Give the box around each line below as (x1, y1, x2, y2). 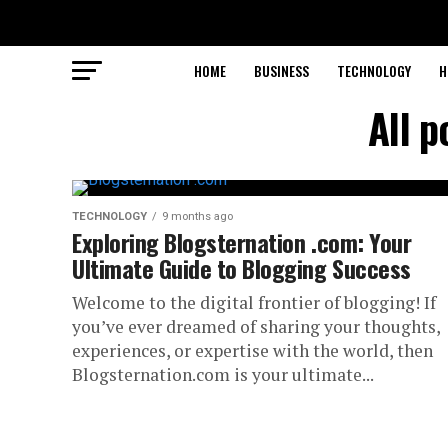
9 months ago (162, 210, 233, 223)
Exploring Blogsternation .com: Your (72, 224, 412, 260)
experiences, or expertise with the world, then (72, 339, 433, 362)
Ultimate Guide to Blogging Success (72, 250, 411, 286)
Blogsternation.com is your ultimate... (72, 363, 374, 386)
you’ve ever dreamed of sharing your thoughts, (72, 315, 440, 338)
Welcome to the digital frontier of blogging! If (72, 291, 436, 314)
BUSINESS (253, 60, 309, 81)
